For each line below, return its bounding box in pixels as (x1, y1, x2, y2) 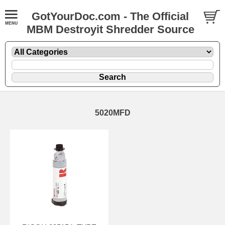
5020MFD (94, 108, 131, 117)
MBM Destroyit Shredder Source (26, 23, 194, 36)
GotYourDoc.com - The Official (32, 10, 189, 23)
